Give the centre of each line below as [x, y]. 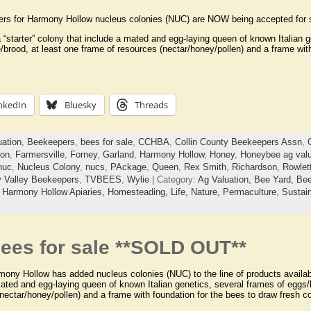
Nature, [207, 192]
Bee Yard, [275, 179]
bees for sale [106, 142]
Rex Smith [205, 167]
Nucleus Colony [48, 167]
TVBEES [103, 179]
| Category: [173, 179]
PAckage [128, 167]
